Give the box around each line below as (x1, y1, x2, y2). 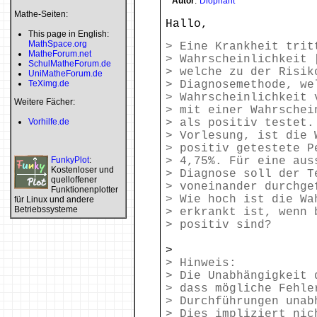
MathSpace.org (28, 39, 87, 49)
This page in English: (28, 29, 109, 39)
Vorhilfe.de (28, 117, 69, 127)
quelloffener (51, 175, 97, 185)
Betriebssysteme (14, 204, 78, 214)
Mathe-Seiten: (14, 9, 68, 19)
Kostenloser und (51, 165, 114, 175)
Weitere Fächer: (14, 97, 75, 107)
